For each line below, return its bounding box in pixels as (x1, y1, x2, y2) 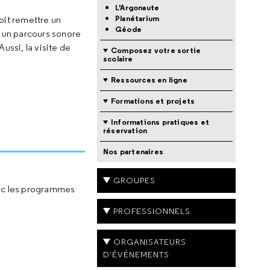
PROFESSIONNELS (113, 206, 190, 216)
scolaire (103, 54, 133, 64)
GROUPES (113, 175, 155, 186)
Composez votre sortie (111, 45, 201, 55)
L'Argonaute (115, 2, 160, 13)
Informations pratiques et (111, 117, 209, 127)
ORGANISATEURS (113, 236, 186, 247)
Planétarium (115, 13, 160, 24)
